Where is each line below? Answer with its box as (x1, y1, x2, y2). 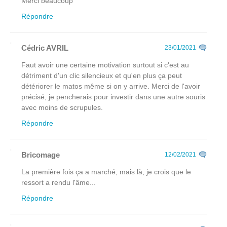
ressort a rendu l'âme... (21, 178, 96, 187)
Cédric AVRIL (21, 44, 68, 53)
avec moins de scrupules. (21, 103, 103, 112)
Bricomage (21, 150, 60, 160)
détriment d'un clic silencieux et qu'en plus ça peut (21, 71, 182, 80)
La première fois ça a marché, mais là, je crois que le (21, 168, 191, 176)
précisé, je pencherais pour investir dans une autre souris (21, 93, 205, 101)
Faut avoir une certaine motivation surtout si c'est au (21, 61, 189, 69)
